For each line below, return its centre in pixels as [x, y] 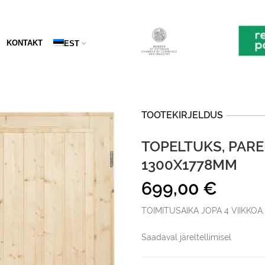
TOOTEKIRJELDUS [182, 115]
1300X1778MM [189, 165]
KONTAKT [25, 43]
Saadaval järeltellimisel [186, 237]
